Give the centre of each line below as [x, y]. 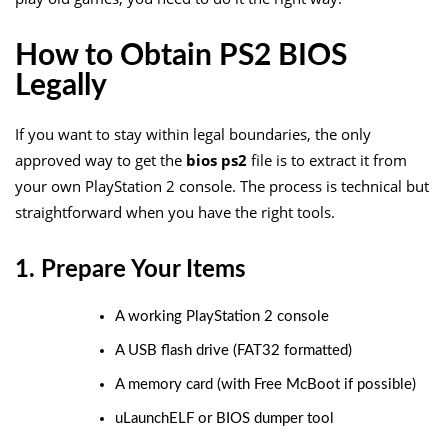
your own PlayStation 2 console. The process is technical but [222, 185]
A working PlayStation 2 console [222, 316]
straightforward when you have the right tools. [175, 211]
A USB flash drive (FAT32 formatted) [233, 350]
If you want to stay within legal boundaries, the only [193, 133]
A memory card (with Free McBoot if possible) [265, 384]
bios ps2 [216, 159]
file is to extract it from [327, 159]
